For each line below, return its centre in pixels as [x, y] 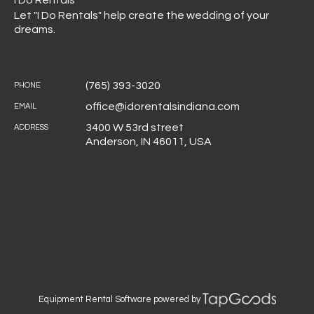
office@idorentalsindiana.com [163, 107]
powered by [177, 300]
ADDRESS [31, 127]
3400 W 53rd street [135, 128]
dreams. [35, 29]
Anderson [111, 142]
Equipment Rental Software [95, 299]
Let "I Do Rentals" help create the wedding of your [142, 15]
